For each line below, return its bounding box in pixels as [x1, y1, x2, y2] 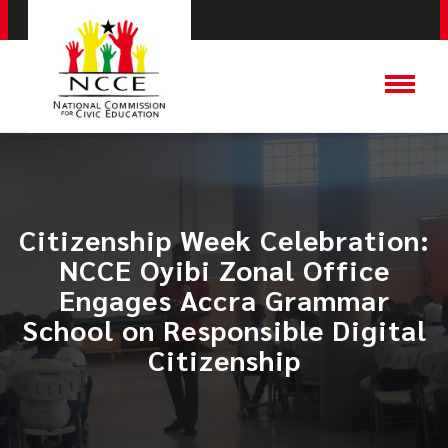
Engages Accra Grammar [58, 281, 390, 317]
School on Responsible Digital [21, 311, 427, 347]
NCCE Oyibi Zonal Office [58, 251, 390, 287]
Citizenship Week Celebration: [18, 221, 430, 257]
